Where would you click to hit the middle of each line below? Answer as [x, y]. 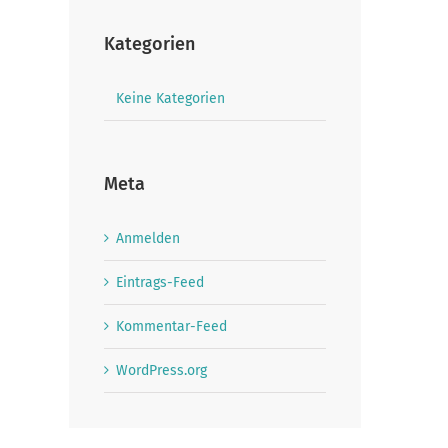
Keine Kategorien [170, 99]
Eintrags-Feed [159, 282]
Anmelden [147, 238]
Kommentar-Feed [171, 326]
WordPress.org [161, 370]
